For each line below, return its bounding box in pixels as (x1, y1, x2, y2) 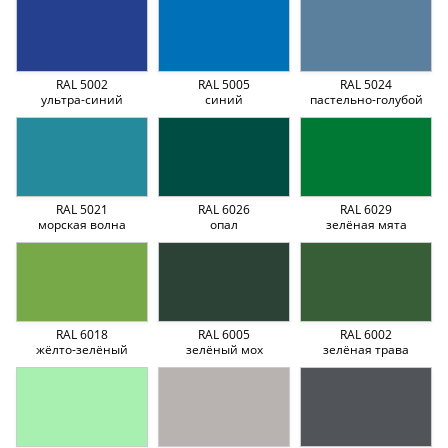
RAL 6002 (340, 325, 392, 343)
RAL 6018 (56, 325, 108, 343)
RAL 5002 (56, 75, 108, 93)
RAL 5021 (56, 200, 108, 218)
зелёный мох (185, 340, 263, 358)
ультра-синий (41, 90, 123, 108)
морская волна (38, 215, 126, 233)
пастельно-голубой (309, 90, 423, 108)
